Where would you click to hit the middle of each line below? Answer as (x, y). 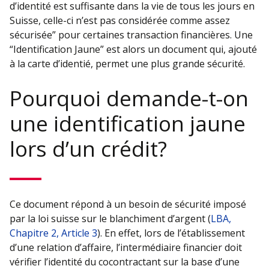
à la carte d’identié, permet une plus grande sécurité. (127, 63)
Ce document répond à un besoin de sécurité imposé (128, 204)
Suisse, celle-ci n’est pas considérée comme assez (120, 20)
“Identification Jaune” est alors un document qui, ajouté (133, 49)
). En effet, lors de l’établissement (171, 233)
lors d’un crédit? (88, 148)
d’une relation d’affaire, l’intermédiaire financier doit (126, 247)
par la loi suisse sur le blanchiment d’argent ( (110, 218)
